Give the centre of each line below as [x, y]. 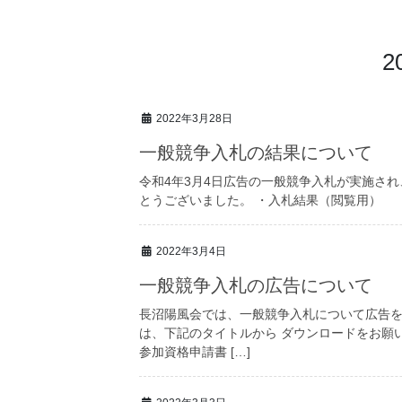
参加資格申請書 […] [195, 351]
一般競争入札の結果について [256, 153]
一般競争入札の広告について [256, 285]
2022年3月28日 [195, 119]
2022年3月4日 [192, 252]
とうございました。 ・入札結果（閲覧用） [261, 201]
